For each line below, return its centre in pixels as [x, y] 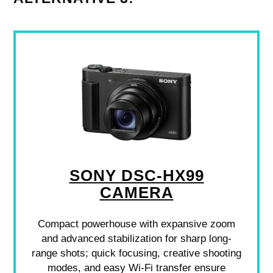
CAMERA [136, 192]
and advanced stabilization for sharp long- [136, 238]
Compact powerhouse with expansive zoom [136, 224]
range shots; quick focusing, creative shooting [136, 253]
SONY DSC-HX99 [136, 175]
